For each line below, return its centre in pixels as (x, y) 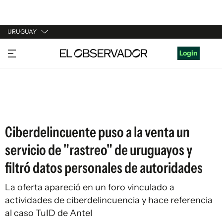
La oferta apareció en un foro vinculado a (90, 187)
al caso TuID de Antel (49, 213)
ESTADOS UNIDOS (38, 107)
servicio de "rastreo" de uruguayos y (99, 150)
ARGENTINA (28, 69)
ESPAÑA (21, 88)
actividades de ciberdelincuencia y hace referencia (109, 200)
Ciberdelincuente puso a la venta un (97, 132)
